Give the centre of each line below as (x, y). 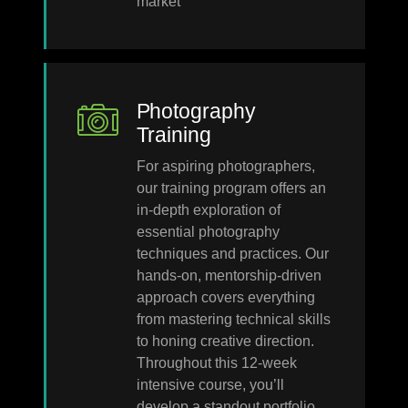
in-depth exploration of (208, 209)
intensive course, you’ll (210, 384)
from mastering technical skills (233, 319)
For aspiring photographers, (225, 166)
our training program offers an (231, 188)
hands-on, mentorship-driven (229, 275)
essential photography (208, 231)
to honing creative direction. (225, 341)
